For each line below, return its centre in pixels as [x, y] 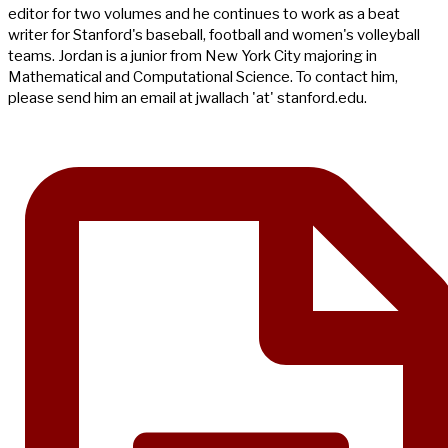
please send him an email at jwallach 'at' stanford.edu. [187, 97]
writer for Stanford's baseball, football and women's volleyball [214, 34]
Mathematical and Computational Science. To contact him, [203, 76]
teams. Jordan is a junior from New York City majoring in [192, 55]
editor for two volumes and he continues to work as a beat [204, 13]
